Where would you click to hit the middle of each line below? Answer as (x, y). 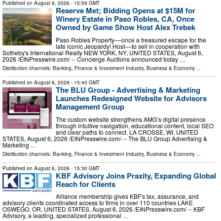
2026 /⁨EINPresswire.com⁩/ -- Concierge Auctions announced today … (94, 59)
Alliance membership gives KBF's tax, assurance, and (127, 196)
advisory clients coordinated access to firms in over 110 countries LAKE (98, 203)
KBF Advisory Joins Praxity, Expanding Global (136, 175)
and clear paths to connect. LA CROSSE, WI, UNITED (127, 132)
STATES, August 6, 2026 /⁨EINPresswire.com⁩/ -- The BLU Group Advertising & (105, 138)
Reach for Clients (86, 184)
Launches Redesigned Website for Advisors (131, 98)
